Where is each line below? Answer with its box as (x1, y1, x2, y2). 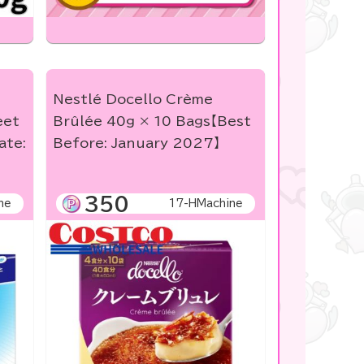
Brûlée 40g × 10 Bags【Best (52, 115, 251, 128)
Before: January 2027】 (52, 136, 220, 150)
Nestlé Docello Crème (52, 93, 213, 106)
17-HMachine (168, 198, 243, 210)
